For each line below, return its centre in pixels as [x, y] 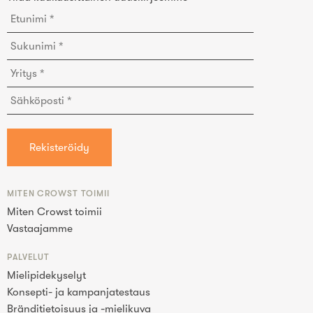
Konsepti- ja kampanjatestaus [79, 292]
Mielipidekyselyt [46, 275]
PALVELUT [29, 257]
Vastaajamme [40, 228]
